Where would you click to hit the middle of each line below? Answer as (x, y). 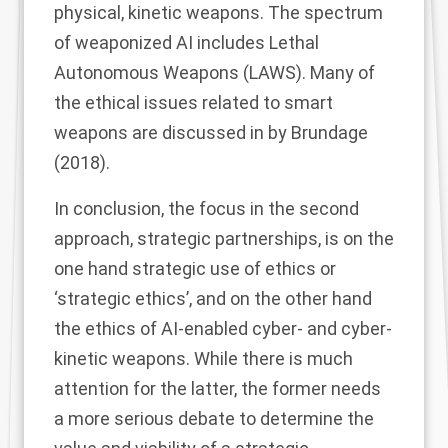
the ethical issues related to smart (193, 102)
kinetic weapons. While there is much (203, 358)
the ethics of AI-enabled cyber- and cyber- (223, 328)
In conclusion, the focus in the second (206, 208)
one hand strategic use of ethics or (195, 268)
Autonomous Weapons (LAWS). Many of (214, 72)
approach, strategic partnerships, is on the (224, 238)
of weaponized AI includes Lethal (186, 42)
